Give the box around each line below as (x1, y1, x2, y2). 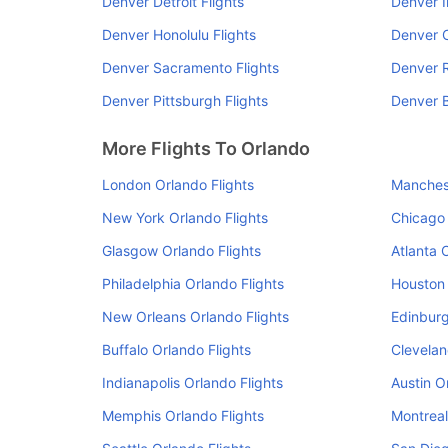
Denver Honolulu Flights (102, 26, 256, 43)
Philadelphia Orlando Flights (102, 275, 284, 292)
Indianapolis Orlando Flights (102, 374, 283, 391)
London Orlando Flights (102, 176, 254, 193)
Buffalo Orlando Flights (102, 341, 251, 358)
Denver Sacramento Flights (102, 59, 279, 76)
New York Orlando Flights (102, 209, 268, 226)
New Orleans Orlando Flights (102, 308, 289, 325)
